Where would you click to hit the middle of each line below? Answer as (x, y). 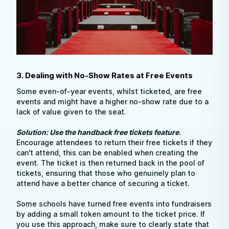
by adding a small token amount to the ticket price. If (111, 214)
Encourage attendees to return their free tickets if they (114, 142)
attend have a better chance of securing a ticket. (103, 183)
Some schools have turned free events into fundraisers (114, 204)
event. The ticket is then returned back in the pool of (110, 163)
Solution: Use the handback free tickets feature (98, 132)
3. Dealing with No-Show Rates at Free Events (105, 75)
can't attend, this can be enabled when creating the (107, 153)
